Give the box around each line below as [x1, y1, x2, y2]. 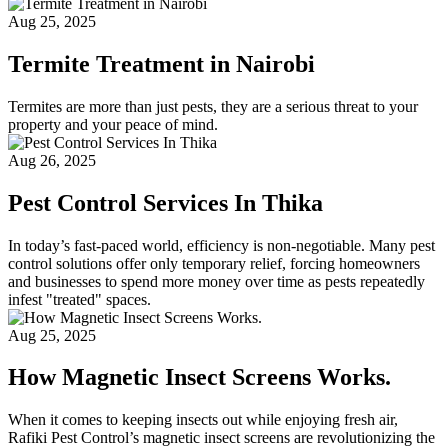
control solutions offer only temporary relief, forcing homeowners [8, 254, 420, 272]
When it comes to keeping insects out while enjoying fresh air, [8, 411, 398, 429]
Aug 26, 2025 [8, 151, 96, 169]
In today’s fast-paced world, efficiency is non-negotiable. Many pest [8, 236, 435, 254]
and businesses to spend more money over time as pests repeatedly [8, 272, 425, 290]
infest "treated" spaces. [8, 290, 151, 308]
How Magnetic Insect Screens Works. [8, 364, 391, 391]
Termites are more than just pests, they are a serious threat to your [8, 97, 418, 115]
